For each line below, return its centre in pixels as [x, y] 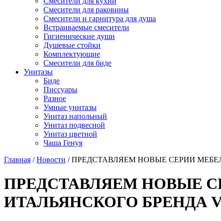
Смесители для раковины [86, 10]
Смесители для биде [77, 63]
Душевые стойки [72, 45]
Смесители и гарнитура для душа [100, 18]
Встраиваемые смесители [86, 27]
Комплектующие [72, 54]
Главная [17, 160]
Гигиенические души [79, 36]
